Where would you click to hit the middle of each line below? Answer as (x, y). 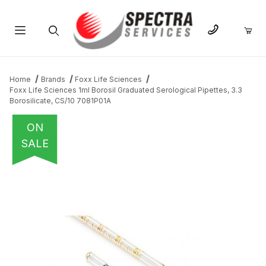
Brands (53, 80)
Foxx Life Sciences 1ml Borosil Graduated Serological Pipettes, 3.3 (126, 90)
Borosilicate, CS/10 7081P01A (60, 101)
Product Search (53, 59)
